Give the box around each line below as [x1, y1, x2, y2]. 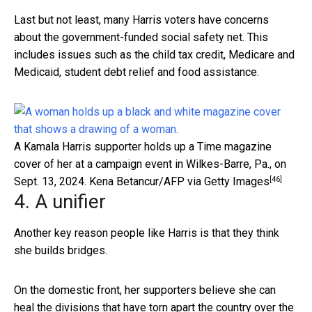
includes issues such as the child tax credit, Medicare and [14, 48, 295, 62]
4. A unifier [14, 190, 106, 214]
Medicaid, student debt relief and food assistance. [14, 65, 259, 79]
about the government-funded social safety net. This [14, 31, 268, 45]
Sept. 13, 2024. [14, 175, 86, 189]
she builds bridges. [14, 244, 107, 258]
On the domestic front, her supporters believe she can [14, 283, 276, 297]
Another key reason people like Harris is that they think [14, 226, 279, 240]
